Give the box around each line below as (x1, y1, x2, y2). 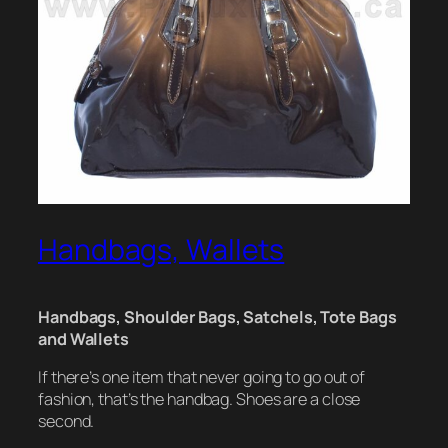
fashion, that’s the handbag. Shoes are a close (38, 388, 361, 411)
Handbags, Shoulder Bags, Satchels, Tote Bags (38, 305, 397, 328)
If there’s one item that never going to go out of (38, 366, 366, 389)
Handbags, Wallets (38, 230, 285, 270)
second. (38, 410, 95, 433)
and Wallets (38, 327, 129, 350)
